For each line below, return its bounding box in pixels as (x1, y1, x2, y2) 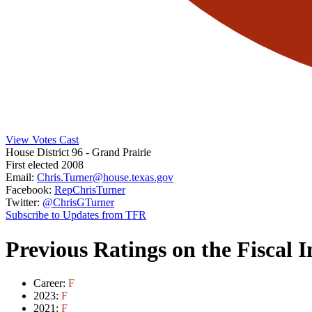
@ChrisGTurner (42, 196, 114, 209)
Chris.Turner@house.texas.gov (37, 171, 173, 184)
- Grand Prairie (86, 146, 151, 159)
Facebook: (6, 184, 52, 196)
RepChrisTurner (54, 184, 125, 196)
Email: (6, 171, 34, 184)
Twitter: (6, 196, 40, 209)
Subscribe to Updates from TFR (6, 209, 146, 221)
